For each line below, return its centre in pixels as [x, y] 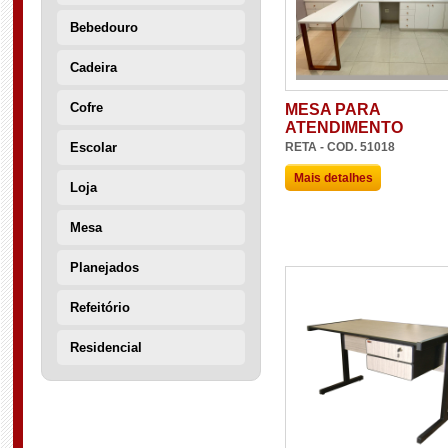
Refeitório [100, 308]
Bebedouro [104, 28]
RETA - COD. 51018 [340, 146]
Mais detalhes [333, 177]
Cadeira [93, 68]
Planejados [104, 268]
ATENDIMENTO [344, 128]
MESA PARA [332, 110]
